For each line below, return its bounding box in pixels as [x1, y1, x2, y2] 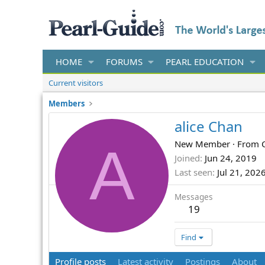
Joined [174, 152, 200, 164]
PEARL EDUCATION [166, 56, 244, 67]
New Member [174, 138, 230, 150]
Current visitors [49, 77, 103, 88]
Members [49, 98, 85, 109]
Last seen [174, 166, 212, 179]
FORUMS [105, 56, 143, 67]
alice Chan [174, 117, 243, 137]
